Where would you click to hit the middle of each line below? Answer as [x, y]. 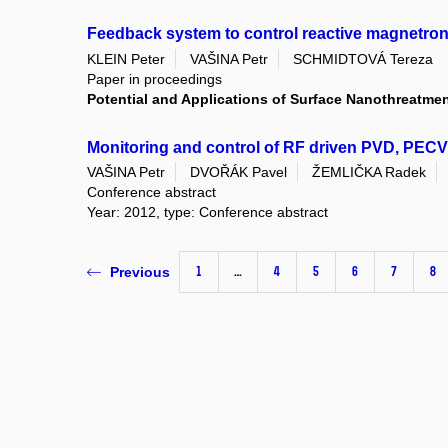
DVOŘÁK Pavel [238, 171]
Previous [140, 272]
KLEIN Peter [126, 58]
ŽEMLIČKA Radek [369, 171]
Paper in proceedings [154, 78]
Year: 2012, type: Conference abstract [207, 211]
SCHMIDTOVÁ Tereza [363, 58]
